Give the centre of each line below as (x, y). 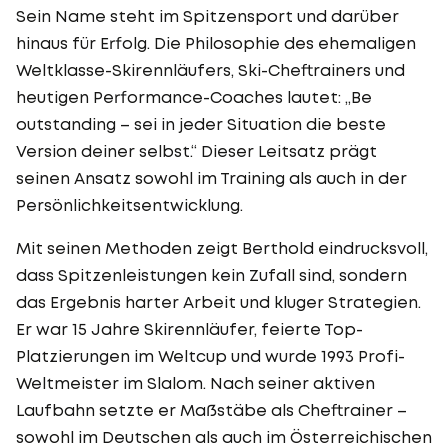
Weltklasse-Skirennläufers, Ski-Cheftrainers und (210, 69)
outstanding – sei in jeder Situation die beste (201, 123)
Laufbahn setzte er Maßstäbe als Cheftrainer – (211, 409)
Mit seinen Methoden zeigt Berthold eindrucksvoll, (222, 247)
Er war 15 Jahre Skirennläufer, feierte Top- (189, 328)
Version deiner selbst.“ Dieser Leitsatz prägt (196, 150)
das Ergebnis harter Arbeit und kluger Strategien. (218, 301)
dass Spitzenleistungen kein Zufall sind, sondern (211, 274)
